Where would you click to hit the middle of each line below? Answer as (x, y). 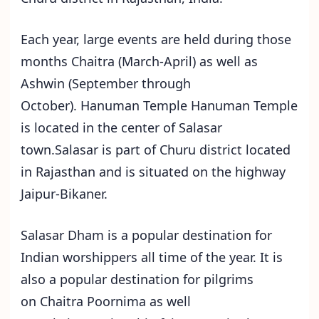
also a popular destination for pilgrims (137, 279)
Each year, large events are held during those (156, 40)
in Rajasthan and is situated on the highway (153, 172)
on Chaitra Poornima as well (106, 302)
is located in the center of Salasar (121, 128)
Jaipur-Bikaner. (66, 194)
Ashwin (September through (106, 84)
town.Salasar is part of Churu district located (156, 150)
